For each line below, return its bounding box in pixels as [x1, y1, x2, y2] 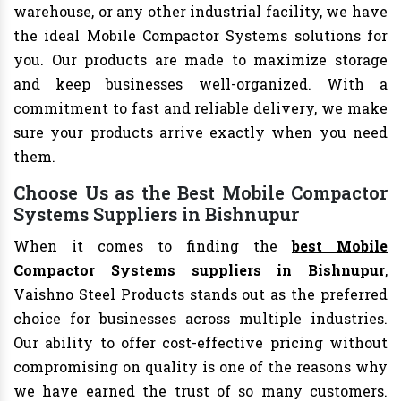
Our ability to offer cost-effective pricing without [13, 333, 388, 353]
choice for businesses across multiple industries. [13, 309, 388, 328]
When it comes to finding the [13, 236, 292, 256]
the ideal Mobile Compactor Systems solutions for [13, 26, 388, 46]
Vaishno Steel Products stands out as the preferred [13, 285, 388, 304]
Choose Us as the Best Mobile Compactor [13, 181, 388, 205]
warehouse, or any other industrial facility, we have [13, 2, 388, 21]
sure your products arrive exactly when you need [13, 123, 388, 142]
